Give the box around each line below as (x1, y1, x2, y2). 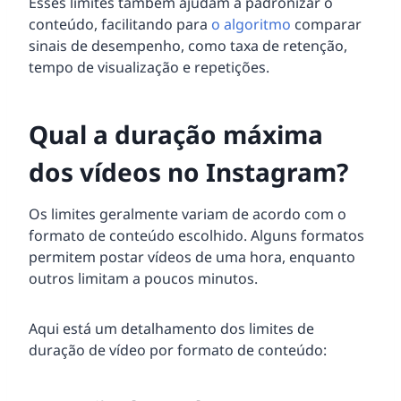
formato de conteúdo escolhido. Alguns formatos (29, 226, 364, 246)
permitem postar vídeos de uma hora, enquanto (29, 247, 355, 268)
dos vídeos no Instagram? (29, 155, 348, 190)
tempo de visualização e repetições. (29, 57, 269, 78)
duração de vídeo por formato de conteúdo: (29, 340, 327, 361)
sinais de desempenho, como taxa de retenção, (29, 36, 347, 56)
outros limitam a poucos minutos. (29, 269, 258, 289)
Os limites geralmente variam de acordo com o (29, 204, 346, 225)
